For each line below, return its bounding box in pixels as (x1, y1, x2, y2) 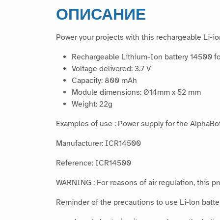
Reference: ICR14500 (56, 158, 131, 168)
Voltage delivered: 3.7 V (72, 64, 151, 74)
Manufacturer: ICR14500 (56, 138, 141, 149)
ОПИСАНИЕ (56, 4, 146, 24)
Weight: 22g (72, 99, 112, 110)
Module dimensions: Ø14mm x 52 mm (72, 87, 201, 98)
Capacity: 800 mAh (72, 76, 137, 86)
